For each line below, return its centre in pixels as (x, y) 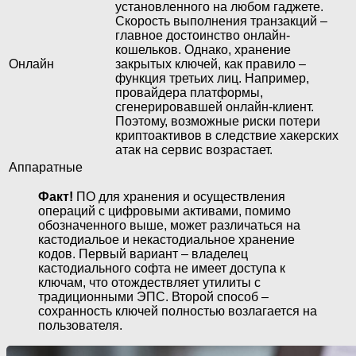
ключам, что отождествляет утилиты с (149, 283)
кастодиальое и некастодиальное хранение (166, 240)
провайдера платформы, (189, 93)
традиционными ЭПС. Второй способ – (153, 297)
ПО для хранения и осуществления (179, 197)
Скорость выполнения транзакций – (221, 21)
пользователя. (80, 326)
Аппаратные (46, 168)
